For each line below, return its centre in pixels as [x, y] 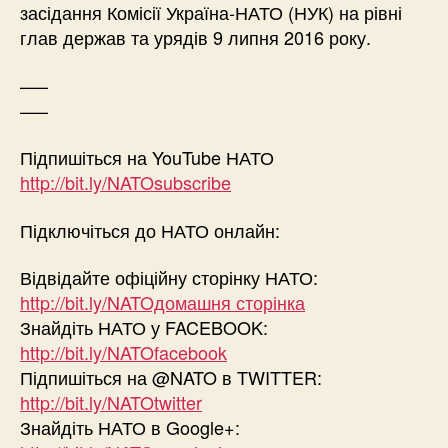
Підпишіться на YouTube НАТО [147, 157]
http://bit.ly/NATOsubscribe [125, 182]
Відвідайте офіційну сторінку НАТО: [169, 277]
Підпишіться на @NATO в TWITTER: [171, 377]
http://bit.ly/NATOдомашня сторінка [162, 302]
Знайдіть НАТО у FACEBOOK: [144, 327]
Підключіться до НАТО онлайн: [150, 229]
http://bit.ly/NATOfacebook [123, 352]
